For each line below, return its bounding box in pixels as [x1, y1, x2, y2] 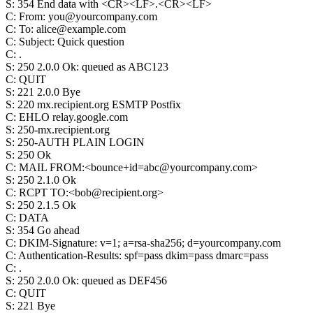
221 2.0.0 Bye [17, 86, 80, 98]
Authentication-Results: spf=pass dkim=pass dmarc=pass [18, 249, 268, 261]
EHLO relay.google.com [19, 111, 128, 123]
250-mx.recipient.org [17, 124, 110, 136]
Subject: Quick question [19, 36, 124, 48]
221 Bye [17, 300, 55, 312]
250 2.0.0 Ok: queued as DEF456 [17, 275, 167, 286]
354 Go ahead [17, 224, 80, 236]
